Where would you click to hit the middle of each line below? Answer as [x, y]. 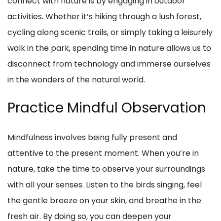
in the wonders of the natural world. [76, 79]
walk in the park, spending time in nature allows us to [109, 48]
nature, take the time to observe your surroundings [106, 169]
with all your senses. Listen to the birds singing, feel [105, 184]
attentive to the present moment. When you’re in [103, 153]
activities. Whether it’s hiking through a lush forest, [104, 16]
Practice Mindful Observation [107, 108]
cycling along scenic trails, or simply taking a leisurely [110, 32]
